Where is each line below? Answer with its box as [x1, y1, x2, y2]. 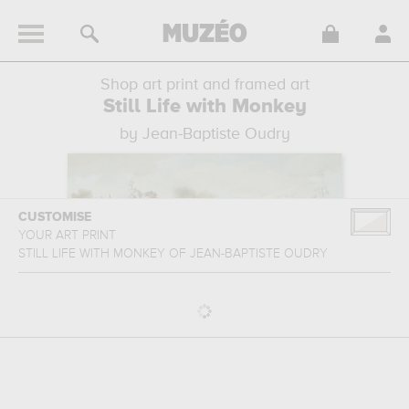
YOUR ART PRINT [18, 229, 120, 242]
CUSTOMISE [18, 211, 91, 224]
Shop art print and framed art [100, 77, 309, 93]
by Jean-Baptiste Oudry [119, 126, 290, 142]
